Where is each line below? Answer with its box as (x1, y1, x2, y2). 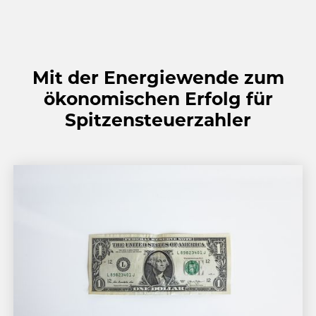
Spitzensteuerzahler (65, 109, 251, 130)
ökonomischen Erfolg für (43, 87, 273, 109)
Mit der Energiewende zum (32, 66, 284, 88)
